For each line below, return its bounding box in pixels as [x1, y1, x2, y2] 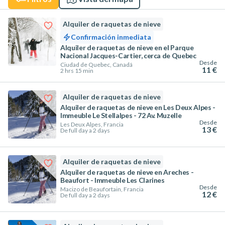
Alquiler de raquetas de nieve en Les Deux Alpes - [60, 103, 215, 111]
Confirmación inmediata [71, 33, 151, 41]
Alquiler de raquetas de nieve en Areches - [60, 168, 194, 176]
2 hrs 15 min [60, 67, 93, 74]
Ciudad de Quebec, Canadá [60, 61, 133, 68]
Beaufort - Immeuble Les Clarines [60, 176, 165, 184]
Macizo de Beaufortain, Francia [60, 185, 144, 193]
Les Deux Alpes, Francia [60, 121, 124, 128]
